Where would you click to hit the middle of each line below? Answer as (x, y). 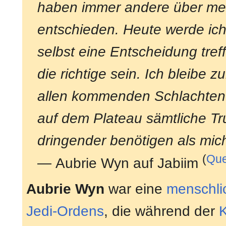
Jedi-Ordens (65, 211)
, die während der (161, 211)
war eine (135, 189)
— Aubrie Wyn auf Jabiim (120, 163)
